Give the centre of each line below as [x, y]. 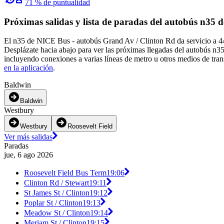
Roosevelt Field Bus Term [65, 173]
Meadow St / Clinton [57, 213]
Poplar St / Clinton [53, 203]
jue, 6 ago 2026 [28, 155]
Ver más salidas [28, 137]
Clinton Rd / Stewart [56, 183]
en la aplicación [28, 68]
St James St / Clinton [57, 193]
